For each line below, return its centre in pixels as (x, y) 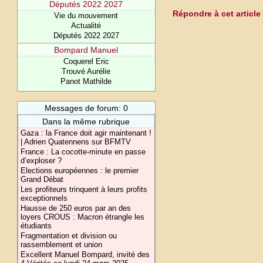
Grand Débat (42, 179)
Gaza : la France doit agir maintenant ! (86, 133)
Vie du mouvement (86, 16)
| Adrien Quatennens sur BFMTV (76, 142)
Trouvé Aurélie (86, 71)
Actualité (86, 26)
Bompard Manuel (86, 50)
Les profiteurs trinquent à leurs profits (84, 189)
